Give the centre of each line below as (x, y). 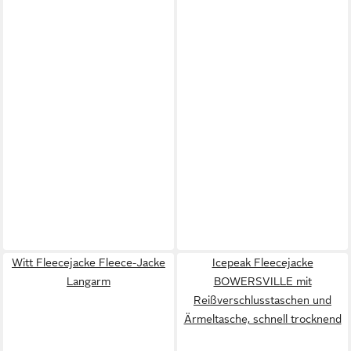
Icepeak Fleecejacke (262, 262)
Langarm (89, 281)
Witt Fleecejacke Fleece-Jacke (89, 262)
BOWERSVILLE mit (262, 281)
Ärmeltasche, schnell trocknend (262, 318)
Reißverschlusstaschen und (262, 300)
